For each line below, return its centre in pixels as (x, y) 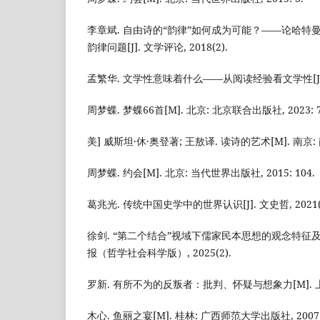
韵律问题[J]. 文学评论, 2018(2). (157, 46)
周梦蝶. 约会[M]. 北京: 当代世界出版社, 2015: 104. (201, 172)
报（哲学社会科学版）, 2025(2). (159, 252)
